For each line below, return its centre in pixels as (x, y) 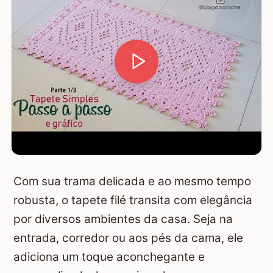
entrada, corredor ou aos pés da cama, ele (128, 238)
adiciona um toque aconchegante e (109, 257)
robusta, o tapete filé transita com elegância (133, 200)
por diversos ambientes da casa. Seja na (123, 219)
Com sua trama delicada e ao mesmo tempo (132, 182)
